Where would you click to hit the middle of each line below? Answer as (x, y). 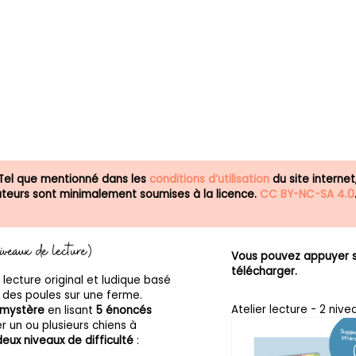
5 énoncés (124, 310)
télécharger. (265, 271)
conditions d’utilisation (210, 179)
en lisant (71, 310)
